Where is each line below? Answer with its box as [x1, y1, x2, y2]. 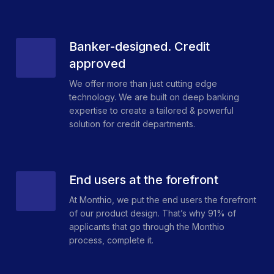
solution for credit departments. [69, 119, 195, 130]
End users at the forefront [69, 172, 218, 188]
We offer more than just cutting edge [69, 78, 217, 89]
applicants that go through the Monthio [69, 221, 224, 232]
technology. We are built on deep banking [69, 92, 239, 103]
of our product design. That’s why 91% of [69, 208, 236, 219]
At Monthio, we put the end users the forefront [69, 194, 256, 206]
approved [69, 56, 125, 72]
